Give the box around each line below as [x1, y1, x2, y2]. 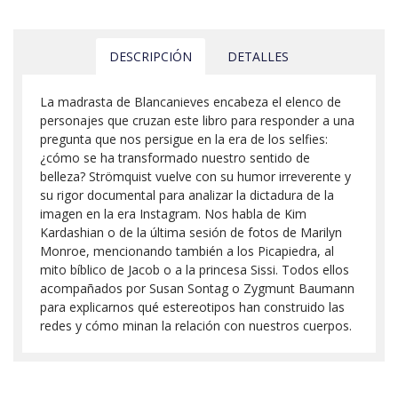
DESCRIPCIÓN [109, 47, 192, 65]
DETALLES [227, 47, 289, 65]
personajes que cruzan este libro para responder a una [40, 111, 354, 129]
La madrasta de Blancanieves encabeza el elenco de [40, 92, 341, 110]
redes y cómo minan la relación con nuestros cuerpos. [40, 316, 352, 334]
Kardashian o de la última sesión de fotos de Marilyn [40, 223, 342, 241]
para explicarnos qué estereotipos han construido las [40, 298, 345, 315]
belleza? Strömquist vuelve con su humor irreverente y [40, 167, 351, 185]
